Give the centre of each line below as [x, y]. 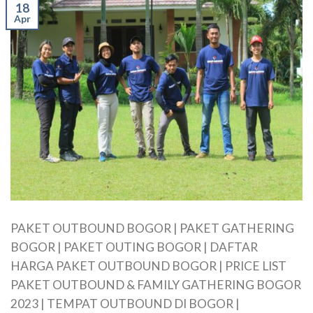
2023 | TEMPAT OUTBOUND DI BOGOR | [125, 304]
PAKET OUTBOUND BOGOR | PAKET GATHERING [152, 228]
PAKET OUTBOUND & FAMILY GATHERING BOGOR [156, 285]
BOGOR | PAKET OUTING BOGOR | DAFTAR [134, 247]
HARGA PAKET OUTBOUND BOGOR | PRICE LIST [148, 266]
